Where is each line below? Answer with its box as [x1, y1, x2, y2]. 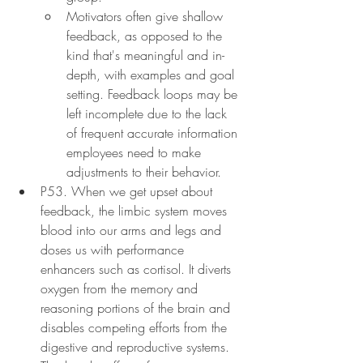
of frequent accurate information [66, 123, 241, 142]
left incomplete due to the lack [66, 104, 231, 122]
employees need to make [66, 143, 205, 161]
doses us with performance [41, 240, 188, 258]
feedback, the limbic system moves [41, 201, 231, 220]
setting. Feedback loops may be [66, 84, 241, 103]
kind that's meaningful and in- [66, 45, 224, 64]
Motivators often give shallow [66, 6, 227, 25]
